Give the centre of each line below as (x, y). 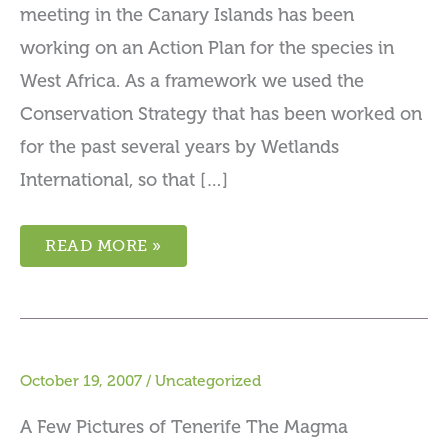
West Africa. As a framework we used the (192, 81)
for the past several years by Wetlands (179, 147)
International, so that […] (124, 180)
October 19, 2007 (81, 380)
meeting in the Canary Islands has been (187, 15)
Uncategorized (208, 380)
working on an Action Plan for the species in (207, 48)
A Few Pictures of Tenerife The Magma (184, 426)
